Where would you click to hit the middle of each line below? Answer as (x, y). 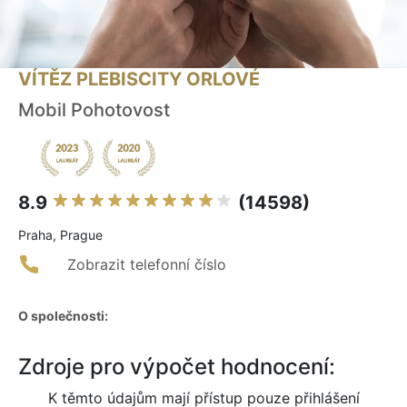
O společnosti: (63, 316)
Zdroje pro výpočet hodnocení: (177, 367)
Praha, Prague (60, 235)
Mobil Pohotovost (94, 110)
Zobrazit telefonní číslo (147, 265)
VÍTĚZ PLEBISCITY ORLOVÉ (139, 79)
